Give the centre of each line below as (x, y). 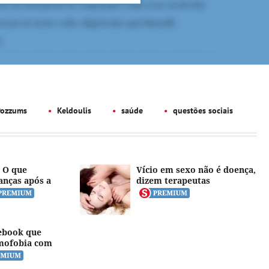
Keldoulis (73, 110)
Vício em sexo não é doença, (196, 170)
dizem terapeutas (174, 180)
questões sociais (202, 110)
